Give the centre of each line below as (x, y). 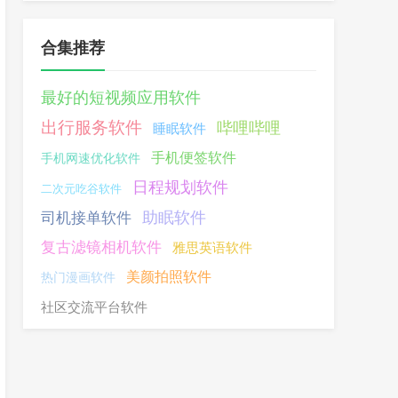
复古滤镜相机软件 (101, 247)
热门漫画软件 (78, 277)
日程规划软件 (180, 187)
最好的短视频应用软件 (121, 98)
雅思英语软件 (212, 247)
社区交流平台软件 (94, 307)
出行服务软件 (92, 127)
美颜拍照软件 (169, 277)
